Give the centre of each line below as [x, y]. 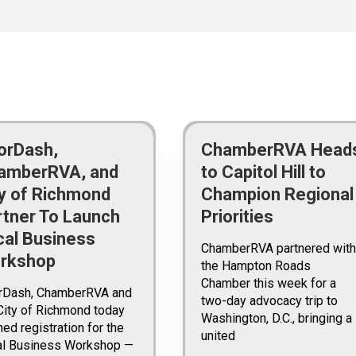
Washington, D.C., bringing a [276, 318]
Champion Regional [277, 194]
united [218, 336]
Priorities [237, 217]
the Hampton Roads [255, 266]
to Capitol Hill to [263, 172]
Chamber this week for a [268, 283]
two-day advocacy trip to [269, 301]
